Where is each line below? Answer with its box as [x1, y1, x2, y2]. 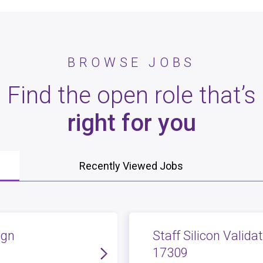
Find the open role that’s [7, 82, 256, 109]
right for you [67, 109, 196, 137]
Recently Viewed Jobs [79, 160, 184, 172]
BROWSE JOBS [68, 55, 195, 70]
